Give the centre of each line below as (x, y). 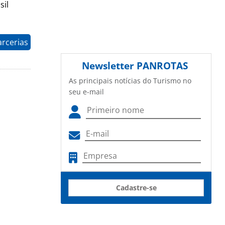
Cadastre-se (136, 188)
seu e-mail (86, 92)
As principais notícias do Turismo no (130, 81)
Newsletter (109, 66)
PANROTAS (162, 66)
